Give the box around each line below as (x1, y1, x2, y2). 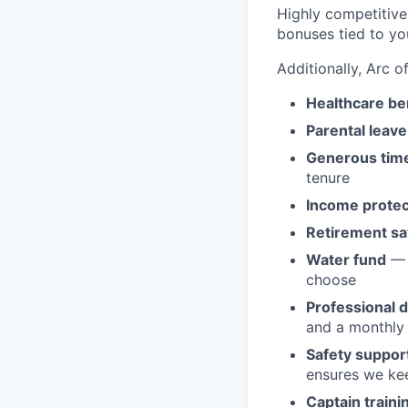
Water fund (306, 250, 386, 269)
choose (306, 270, 356, 289)
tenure (306, 168, 350, 187)
